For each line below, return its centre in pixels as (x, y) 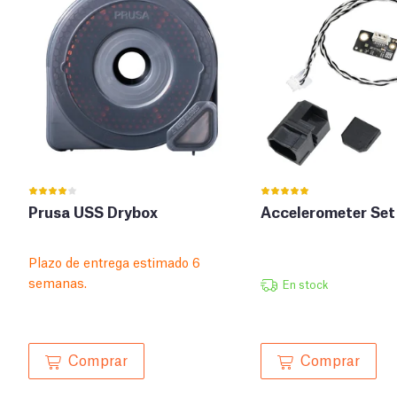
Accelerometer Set (328, 212)
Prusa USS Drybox (93, 212)
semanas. (58, 282)
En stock (305, 284)
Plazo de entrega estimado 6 (114, 262)
